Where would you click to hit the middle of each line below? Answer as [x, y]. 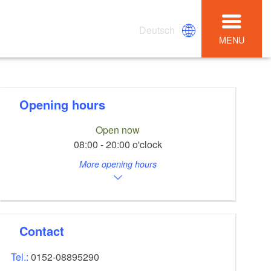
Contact [46, 230]
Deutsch [157, 30]
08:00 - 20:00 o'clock [118, 145]
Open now [118, 130]
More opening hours [118, 164]
